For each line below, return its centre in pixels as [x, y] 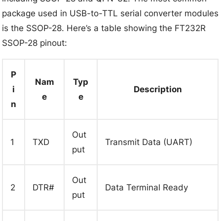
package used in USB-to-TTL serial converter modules [110, 13]
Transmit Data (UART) [149, 142]
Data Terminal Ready [147, 187]
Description [158, 89]
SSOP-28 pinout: [35, 43]
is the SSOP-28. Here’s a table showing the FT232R [104, 28]
